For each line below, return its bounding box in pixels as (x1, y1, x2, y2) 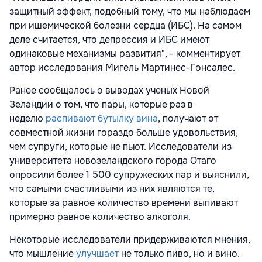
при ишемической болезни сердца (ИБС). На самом (9, 19, 242, 32)
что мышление (9, 247, 76, 260)
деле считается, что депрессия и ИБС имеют (9, 33, 209, 46)
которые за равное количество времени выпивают (9, 196, 238, 209)
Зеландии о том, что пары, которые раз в (9, 98, 193, 111)
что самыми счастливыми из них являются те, (9, 182, 215, 195)
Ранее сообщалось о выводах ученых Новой (9, 84, 209, 96)
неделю (9, 112, 46, 125)
